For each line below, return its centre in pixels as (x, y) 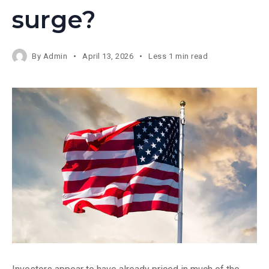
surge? (54, 19)
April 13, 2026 (108, 56)
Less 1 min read (178, 56)
